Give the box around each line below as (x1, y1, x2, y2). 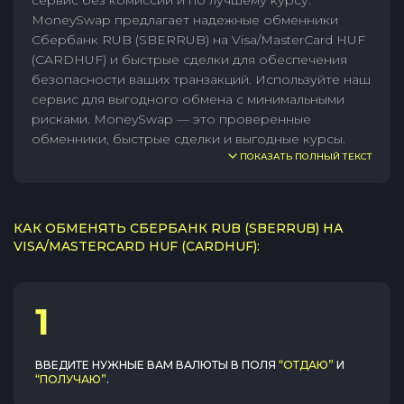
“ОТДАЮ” (279, 358, 334, 372)
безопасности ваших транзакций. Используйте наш (32, 71, 371, 87)
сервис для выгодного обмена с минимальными (32, 91, 344, 107)
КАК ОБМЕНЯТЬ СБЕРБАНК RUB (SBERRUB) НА (14, 220, 344, 236)
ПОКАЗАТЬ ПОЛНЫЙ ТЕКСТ (240, 151, 372, 162)
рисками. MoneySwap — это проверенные (32, 111, 311, 127)
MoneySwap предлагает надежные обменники (32, 12, 338, 28)
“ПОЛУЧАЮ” (35, 372, 106, 386)
